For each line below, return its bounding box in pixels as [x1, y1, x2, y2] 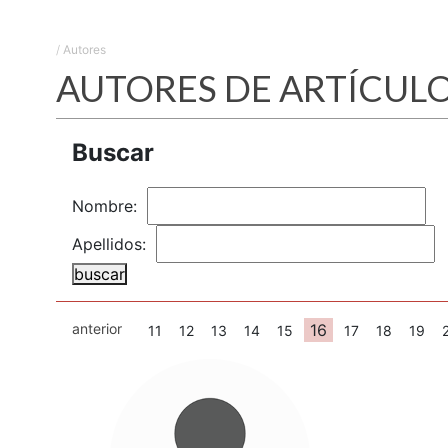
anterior [72, 320, 122, 337]
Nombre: [72, 196, 142, 216]
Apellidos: [72, 234, 151, 254]
